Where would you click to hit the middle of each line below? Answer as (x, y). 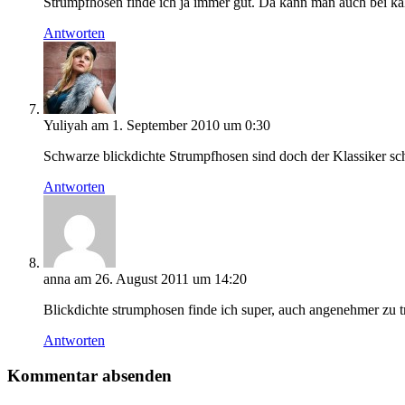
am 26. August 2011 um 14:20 (160, 279)
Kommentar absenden (89, 375)
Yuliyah (66, 126)
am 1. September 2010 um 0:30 (181, 126)
